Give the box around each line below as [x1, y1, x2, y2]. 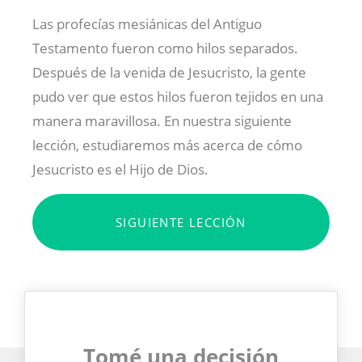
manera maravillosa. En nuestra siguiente [32, 111, 292, 130]
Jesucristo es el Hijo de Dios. [32, 159, 208, 179]
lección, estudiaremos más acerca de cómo [32, 135, 302, 154]
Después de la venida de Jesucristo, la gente [32, 62, 306, 82]
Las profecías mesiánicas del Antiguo [32, 14, 262, 33]
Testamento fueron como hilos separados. [32, 38, 298, 57]
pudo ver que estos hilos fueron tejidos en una [32, 86, 323, 106]
